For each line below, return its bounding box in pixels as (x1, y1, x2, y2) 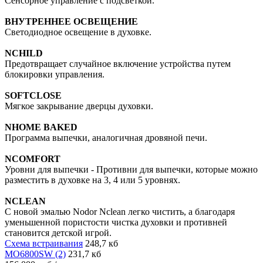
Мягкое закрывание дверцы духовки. (5, 100, 153, 111)
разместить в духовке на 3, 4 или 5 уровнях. (5, 174, 180, 185)
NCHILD (5, 48, 43, 58)
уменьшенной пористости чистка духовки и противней (5, 217, 227, 227)
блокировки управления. (5, 69, 104, 79)
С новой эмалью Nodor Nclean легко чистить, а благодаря (5, 206, 235, 217)
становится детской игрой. (5, 227, 112, 238)
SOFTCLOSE (5, 90, 62, 100)
